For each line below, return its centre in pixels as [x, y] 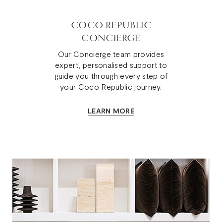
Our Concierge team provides [111, 54]
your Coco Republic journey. [111, 86]
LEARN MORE [111, 111]
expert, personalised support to [111, 64]
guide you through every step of [111, 75]
